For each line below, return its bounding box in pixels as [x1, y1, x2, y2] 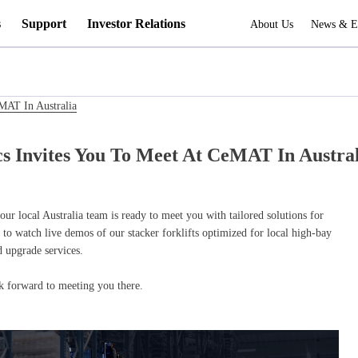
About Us [250, 18, 294, 30]
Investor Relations [87, 17, 186, 30]
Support [22, 17, 67, 30]
